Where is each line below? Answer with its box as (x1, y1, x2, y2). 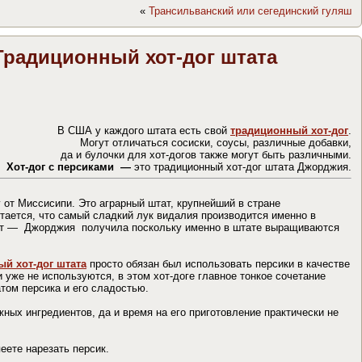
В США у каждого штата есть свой (57, 124, 230, 137)
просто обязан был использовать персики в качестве (86, 257, 350, 270)
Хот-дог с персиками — (6, 160, 134, 173)
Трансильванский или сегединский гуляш (149, 5, 351, 17)
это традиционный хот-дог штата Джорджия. (134, 160, 351, 173)
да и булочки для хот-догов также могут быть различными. (61, 148, 351, 161)
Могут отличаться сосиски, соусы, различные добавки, (80, 136, 351, 149)
